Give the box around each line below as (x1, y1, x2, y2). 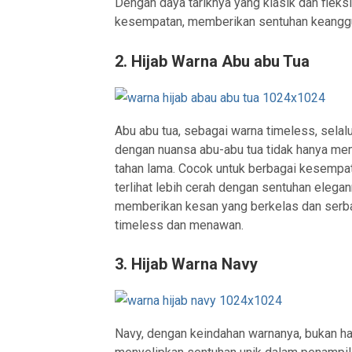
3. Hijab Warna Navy (115, 255, 258, 274)
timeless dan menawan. (115, 217, 244, 233)
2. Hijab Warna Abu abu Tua (115, 51, 310, 71)
